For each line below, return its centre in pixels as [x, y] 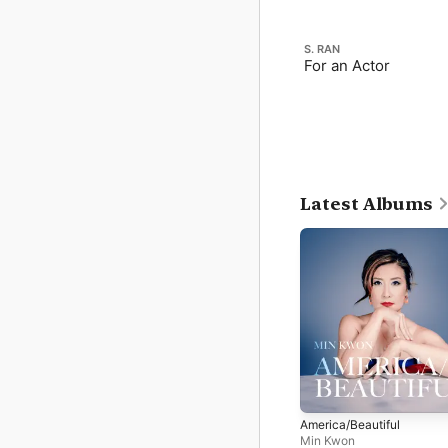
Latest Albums [366, 204]
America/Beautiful [350, 424]
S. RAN [322, 49]
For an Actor [347, 65]
